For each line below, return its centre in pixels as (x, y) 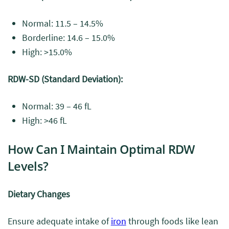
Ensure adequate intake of (59, 221)
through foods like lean (172, 221)
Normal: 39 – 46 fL (57, 106)
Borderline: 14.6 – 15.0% (68, 38)
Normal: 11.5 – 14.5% (63, 23)
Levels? (28, 166)
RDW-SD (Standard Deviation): (65, 79)
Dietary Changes (39, 194)
